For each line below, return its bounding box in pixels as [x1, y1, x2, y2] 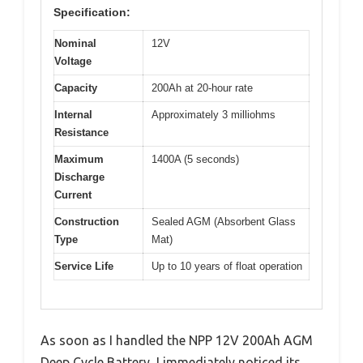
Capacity [54, 82, 97, 95]
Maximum [54, 153, 104, 166]
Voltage [54, 55, 92, 68]
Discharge [54, 171, 105, 184]
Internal [54, 109, 92, 122]
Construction [54, 216, 119, 228]
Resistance [54, 126, 109, 139]
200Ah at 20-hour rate [152, 82, 253, 95]
